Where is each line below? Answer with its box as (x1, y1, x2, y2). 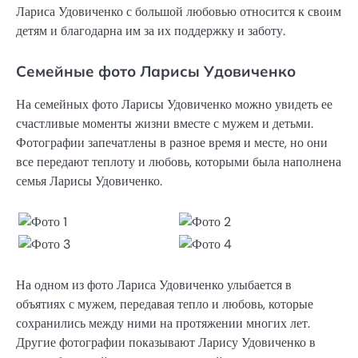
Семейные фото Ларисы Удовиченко (16, 62, 296, 82)
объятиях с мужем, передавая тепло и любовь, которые (16, 296, 313, 313)
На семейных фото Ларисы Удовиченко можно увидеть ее (16, 96, 332, 113)
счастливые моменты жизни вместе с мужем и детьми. (16, 115, 313, 133)
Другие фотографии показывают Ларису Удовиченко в (16, 334, 316, 352)
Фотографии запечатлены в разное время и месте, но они (16, 134, 328, 152)
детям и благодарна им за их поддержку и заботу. (16, 22, 285, 40)
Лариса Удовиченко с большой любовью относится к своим (16, 3, 341, 21)
